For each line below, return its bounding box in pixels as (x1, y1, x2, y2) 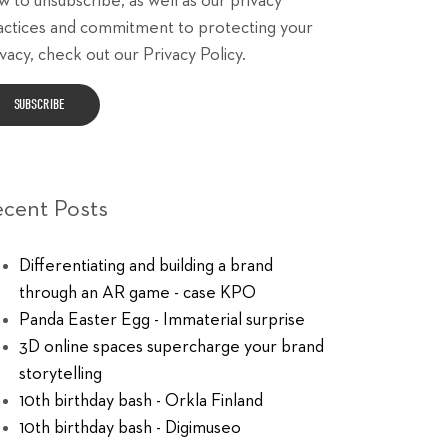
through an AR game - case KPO (18, 284, 256, 302)
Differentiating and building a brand (18, 257, 273, 275)
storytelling (18, 365, 102, 383)
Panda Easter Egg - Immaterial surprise (18, 311, 305, 329)
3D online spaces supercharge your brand (18, 338, 324, 356)
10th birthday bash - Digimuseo (18, 419, 241, 437)
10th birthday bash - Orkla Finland (18, 392, 263, 410)
